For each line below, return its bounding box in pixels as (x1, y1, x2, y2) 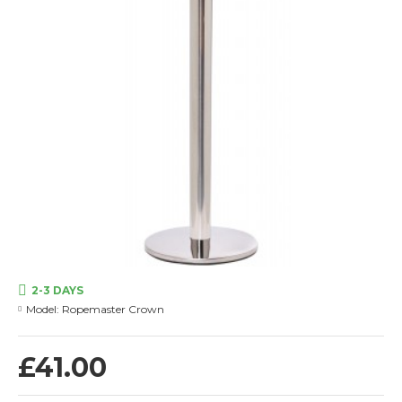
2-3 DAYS (31, 284, 83, 297)
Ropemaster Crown (62, 302, 164, 316)
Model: (26, 302, 59, 316)
